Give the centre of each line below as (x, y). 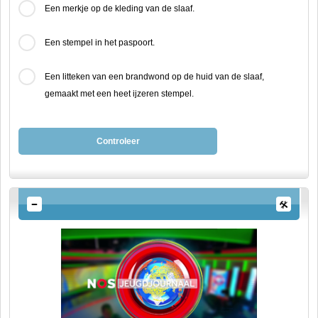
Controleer (118, 141)
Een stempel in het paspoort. (100, 43)
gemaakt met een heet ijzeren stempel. (119, 94)
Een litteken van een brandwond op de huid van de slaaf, (154, 77)
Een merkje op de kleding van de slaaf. (120, 9)
